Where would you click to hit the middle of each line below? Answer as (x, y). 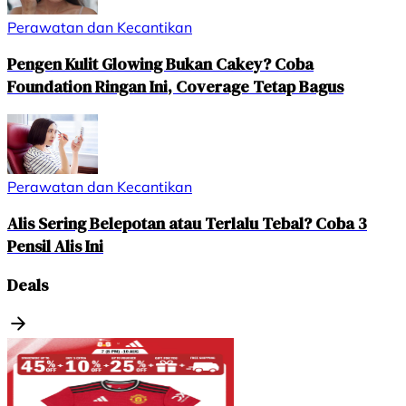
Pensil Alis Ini (55, 246)
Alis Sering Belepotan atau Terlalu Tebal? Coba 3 (187, 224)
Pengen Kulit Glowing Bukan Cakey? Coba (160, 64)
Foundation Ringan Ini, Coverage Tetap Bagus (175, 87)
